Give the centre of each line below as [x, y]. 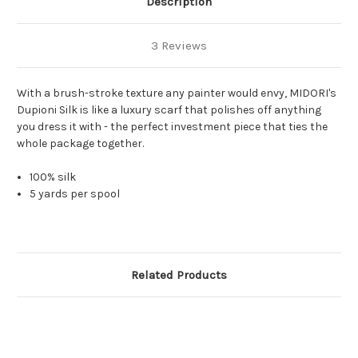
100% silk [53, 177]
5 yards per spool [75, 194]
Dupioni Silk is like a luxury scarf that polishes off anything [169, 110]
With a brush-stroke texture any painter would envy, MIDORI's [177, 93]
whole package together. [80, 144]
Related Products [179, 275]
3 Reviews [179, 46]
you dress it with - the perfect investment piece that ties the [172, 127]
